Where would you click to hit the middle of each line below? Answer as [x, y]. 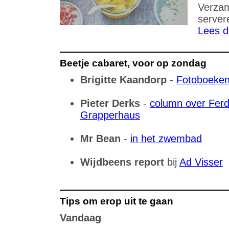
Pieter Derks [110, 103]
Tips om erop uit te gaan [117, 201]
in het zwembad [166, 139]
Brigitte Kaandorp [123, 80]
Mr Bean [100, 139]
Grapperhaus [110, 115]
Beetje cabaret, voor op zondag [133, 63]
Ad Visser [201, 162]
